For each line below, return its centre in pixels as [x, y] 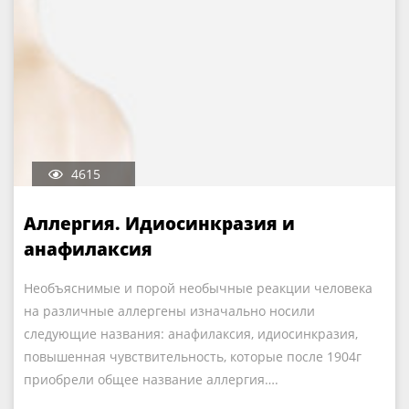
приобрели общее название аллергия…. [151, 379]
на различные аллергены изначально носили [169, 311]
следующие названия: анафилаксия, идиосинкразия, [191, 334]
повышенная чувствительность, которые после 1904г [193, 357]
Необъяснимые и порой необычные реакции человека [198, 288]
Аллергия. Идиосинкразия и [159, 224]
